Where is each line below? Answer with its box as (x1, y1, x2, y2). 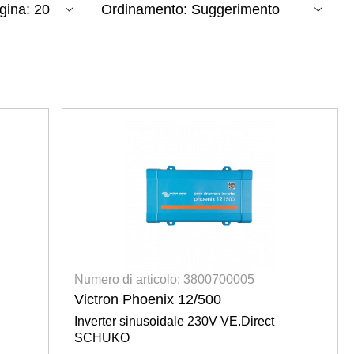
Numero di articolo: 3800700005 (74, 272, 255, 286)
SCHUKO (74, 330, 130, 345)
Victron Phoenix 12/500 (74, 291, 222, 307)
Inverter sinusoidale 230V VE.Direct (74, 314, 275, 328)
